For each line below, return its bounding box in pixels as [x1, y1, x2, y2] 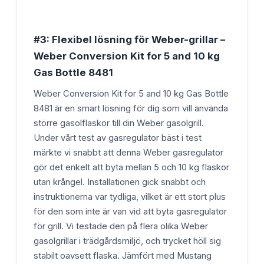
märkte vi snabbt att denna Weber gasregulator [34, 147, 223, 158]
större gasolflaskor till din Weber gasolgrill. [34, 117, 204, 128]
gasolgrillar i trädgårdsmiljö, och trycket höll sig [34, 235, 221, 246]
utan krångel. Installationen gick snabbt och [34, 176, 206, 187]
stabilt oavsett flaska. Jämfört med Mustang [34, 250, 212, 261]
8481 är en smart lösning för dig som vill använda [34, 103, 228, 114]
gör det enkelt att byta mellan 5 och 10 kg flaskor [34, 161, 229, 173]
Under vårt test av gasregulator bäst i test [34, 132, 202, 143]
